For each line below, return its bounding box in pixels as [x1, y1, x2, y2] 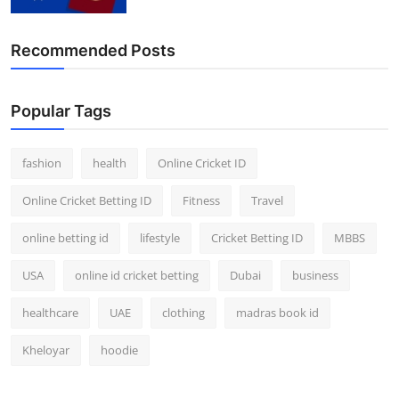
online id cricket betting [75, 266, 199, 283]
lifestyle [140, 229, 180, 246]
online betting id [22, 229, 109, 246]
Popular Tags [11, 101, 111, 120]
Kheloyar [22, 341, 69, 358]
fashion [22, 154, 61, 171]
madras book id [236, 304, 319, 321]
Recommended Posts [11, 40, 175, 60]
